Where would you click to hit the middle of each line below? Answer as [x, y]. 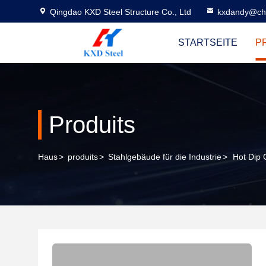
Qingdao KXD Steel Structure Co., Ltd [121, 12]
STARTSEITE [208, 42]
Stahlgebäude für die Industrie [165, 157]
